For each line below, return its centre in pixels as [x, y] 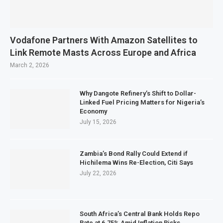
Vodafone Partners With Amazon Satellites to [104, 40]
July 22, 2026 [98, 173]
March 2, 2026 [30, 65]
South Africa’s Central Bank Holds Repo [140, 214]
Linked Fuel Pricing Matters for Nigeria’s [142, 102]
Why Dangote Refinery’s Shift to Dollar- [138, 93]
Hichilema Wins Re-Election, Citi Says [136, 163]
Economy [93, 111]
